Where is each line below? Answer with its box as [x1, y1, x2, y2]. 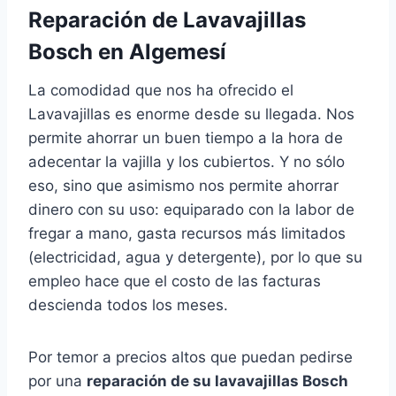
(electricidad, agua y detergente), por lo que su [28, 248, 362, 267]
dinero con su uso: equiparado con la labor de [28, 201, 354, 219]
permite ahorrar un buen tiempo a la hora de [28, 129, 343, 148]
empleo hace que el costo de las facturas [28, 272, 321, 291]
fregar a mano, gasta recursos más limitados [28, 225, 346, 243]
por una [28, 372, 87, 391]
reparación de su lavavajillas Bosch [87, 372, 348, 391]
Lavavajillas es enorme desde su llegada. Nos [28, 105, 354, 124]
